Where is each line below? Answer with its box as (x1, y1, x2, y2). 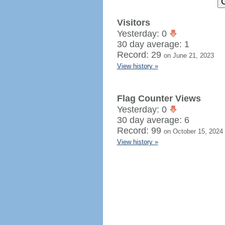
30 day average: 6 (117, 115, 189, 125)
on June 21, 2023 (163, 52, 214, 59)
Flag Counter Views (117, 93, 201, 103)
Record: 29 (117, 50, 164, 60)
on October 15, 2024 (163, 128, 223, 135)
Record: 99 (117, 126, 164, 136)
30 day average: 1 (117, 39, 189, 49)
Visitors (117, 18, 150, 28)
